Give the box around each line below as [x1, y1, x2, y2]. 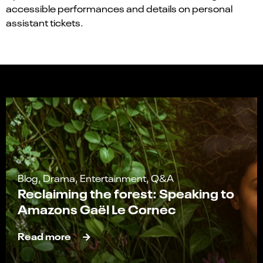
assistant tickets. [6, 16, 83, 29]
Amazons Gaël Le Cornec [18, 200, 176, 218]
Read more [18, 229, 71, 243]
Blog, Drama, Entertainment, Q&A [18, 171, 174, 185]
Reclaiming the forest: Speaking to [18, 184, 234, 202]
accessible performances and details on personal [6, 2, 232, 15]
